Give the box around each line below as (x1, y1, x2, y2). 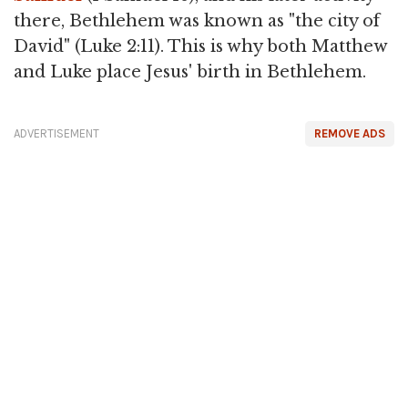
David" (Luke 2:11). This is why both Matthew (14, 36, 387, 56)
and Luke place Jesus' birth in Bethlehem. (14, 62, 366, 82)
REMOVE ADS (314, 127, 385, 140)
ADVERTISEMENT (14, 127, 99, 140)
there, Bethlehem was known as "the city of (14, 11, 380, 31)
